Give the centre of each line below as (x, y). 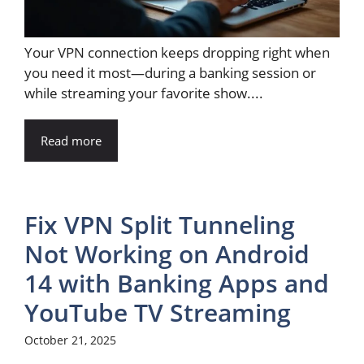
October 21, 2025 (70, 340)
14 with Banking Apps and (177, 283)
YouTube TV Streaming (158, 312)
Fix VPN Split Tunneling (160, 224)
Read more (71, 140)
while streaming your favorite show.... (144, 93)
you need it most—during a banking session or (170, 72)
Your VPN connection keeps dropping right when (177, 52)
